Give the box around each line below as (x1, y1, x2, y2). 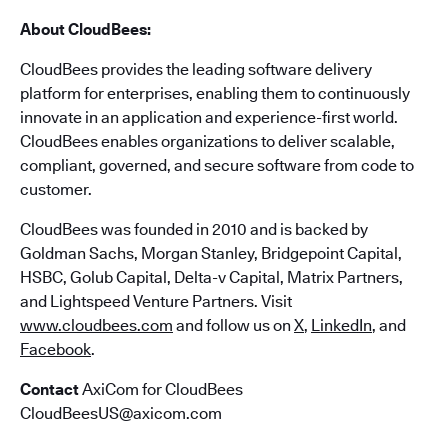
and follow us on (173, 316, 294, 335)
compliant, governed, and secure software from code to (20, 156, 414, 175)
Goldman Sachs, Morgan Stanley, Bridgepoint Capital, (20, 244, 402, 263)
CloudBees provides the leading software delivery (20, 60, 372, 79)
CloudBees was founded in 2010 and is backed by (20, 220, 368, 239)
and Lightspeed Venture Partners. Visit (20, 292, 292, 311)
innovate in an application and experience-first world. (20, 108, 398, 127)
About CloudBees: (20, 20, 151, 39)
